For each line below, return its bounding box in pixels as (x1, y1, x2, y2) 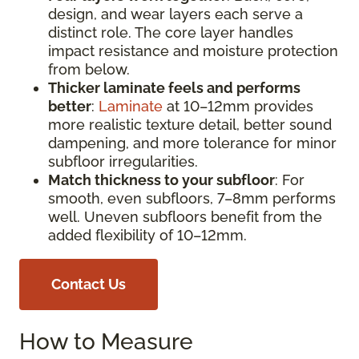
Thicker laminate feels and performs (48, 79, 301, 96)
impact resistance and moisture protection (48, 42, 338, 59)
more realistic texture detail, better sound (48, 115, 332, 133)
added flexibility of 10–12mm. (48, 226, 255, 244)
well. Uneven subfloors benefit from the (48, 208, 322, 225)
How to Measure (19, 328, 193, 355)
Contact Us (51, 275, 127, 292)
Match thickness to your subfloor (48, 171, 275, 188)
